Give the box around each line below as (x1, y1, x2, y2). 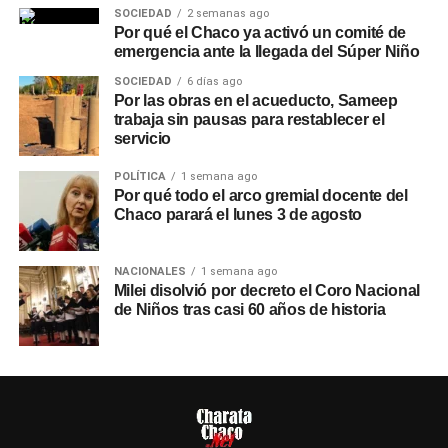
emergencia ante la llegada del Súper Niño (113, 43, 420, 60)
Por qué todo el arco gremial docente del (113, 187, 408, 204)
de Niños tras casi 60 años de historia (113, 301, 386, 318)
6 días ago (186, 75, 242, 88)
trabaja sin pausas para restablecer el (113, 111, 385, 128)
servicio (113, 130, 172, 147)
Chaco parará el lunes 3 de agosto (113, 206, 363, 223)
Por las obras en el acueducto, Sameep (113, 92, 398, 109)
